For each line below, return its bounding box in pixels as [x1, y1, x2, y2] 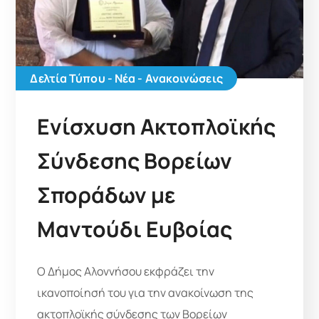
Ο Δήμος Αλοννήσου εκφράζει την [37, 263, 215, 280]
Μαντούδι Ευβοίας [37, 214, 233, 244]
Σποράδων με [37, 180, 177, 210]
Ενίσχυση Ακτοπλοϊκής [37, 112, 276, 142]
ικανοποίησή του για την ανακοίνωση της [37, 285, 254, 301]
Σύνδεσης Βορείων [37, 146, 233, 176]
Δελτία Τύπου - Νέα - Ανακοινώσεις [30, 70, 223, 87]
